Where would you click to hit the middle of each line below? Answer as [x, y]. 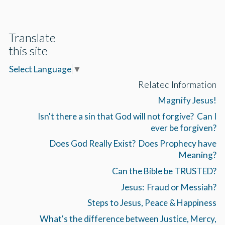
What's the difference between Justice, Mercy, [128, 218]
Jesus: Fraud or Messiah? [168, 187]
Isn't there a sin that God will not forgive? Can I [127, 116]
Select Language [40, 69]
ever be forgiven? [183, 128]
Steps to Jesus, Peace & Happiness [152, 203]
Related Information [177, 84]
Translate [32, 37]
